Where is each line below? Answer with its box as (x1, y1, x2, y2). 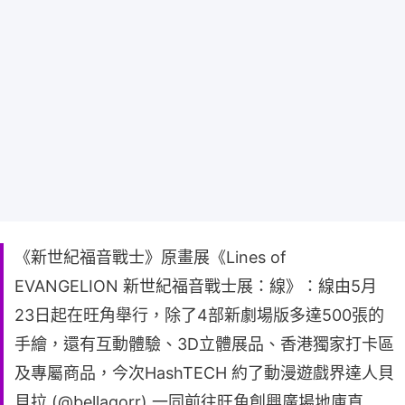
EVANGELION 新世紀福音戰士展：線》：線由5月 (14, 277, 377, 297)
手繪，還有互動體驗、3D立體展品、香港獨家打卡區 (14, 334, 394, 354)
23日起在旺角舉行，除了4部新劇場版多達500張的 (14, 306, 384, 325)
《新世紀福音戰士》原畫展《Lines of (14, 248, 287, 268)
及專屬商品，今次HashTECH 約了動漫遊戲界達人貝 (14, 363, 394, 383)
